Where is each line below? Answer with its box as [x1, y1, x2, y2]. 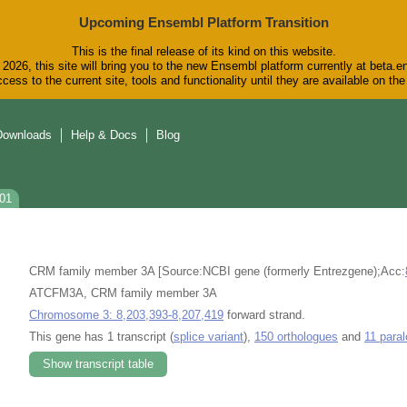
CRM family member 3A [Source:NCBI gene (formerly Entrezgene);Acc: [29, 263, 405, 278]
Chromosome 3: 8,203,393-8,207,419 [29, 307, 223, 322]
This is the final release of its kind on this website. [71, 45, 336, 59]
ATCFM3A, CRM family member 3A [29, 285, 217, 300]
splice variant [174, 329, 243, 343]
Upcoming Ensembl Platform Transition [78, 15, 329, 30]
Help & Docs [71, 128, 137, 143]
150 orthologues [254, 329, 338, 343]
